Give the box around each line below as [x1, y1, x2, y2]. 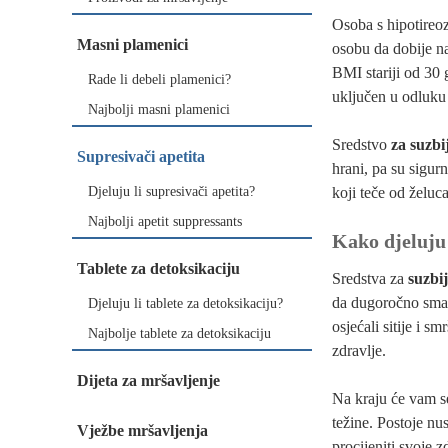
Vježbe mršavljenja [77, 422, 208, 439]
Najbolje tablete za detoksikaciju [88, 326, 271, 341]
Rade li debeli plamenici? [88, 72, 231, 87]
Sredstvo [332, 136, 391, 153]
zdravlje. [332, 342, 386, 359]
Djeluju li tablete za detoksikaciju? [88, 296, 283, 311]
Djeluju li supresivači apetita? [88, 184, 255, 199]
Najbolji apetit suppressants [88, 214, 242, 229]
